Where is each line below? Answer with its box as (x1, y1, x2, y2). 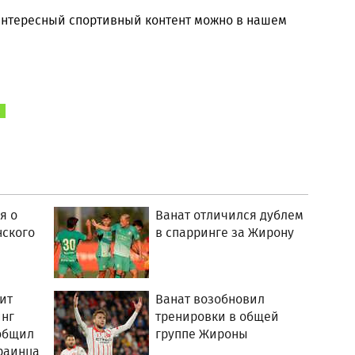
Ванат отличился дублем (155, 206, 304, 224)
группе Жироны (155, 325, 249, 343)
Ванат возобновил (155, 290, 265, 308)
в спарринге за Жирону (155, 223, 295, 242)
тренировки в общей (155, 307, 280, 326)
